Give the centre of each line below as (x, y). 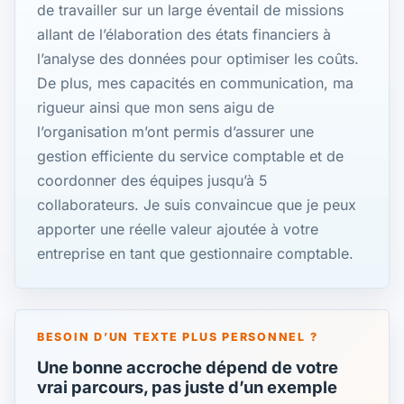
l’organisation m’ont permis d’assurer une (175, 132)
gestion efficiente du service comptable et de (190, 156)
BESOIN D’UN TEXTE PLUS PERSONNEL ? (178, 337)
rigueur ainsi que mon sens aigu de (156, 108)
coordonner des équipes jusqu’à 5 (152, 181)
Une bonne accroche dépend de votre (188, 367)
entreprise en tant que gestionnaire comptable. (195, 254)
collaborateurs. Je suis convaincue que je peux (197, 205)
